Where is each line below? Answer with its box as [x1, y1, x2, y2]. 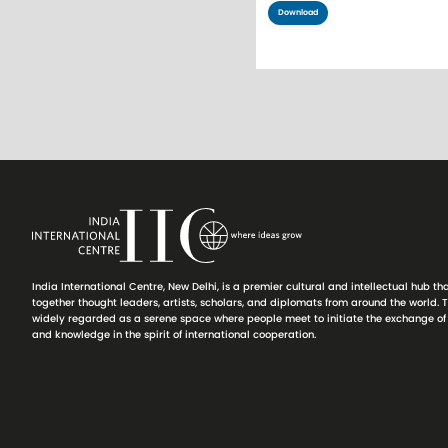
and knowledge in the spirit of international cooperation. [32, 328, 316, 343]
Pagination [255, 89, 383, 123]
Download [278, 7, 318, 19]
